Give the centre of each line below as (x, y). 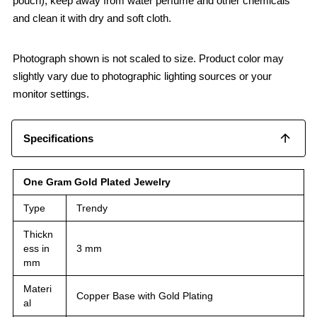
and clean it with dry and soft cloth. (92, 18)
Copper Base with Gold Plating (145, 295)
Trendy (92, 208)
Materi (38, 288)
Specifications (58, 138)
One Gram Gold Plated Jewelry (97, 181)
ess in (36, 248)
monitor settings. (51, 93)
